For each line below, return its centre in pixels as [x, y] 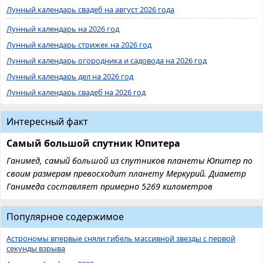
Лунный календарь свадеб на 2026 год [76, 92]
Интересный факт [47, 121]
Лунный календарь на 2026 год [63, 28]
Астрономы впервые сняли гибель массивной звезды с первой [121, 238]
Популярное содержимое [65, 216]
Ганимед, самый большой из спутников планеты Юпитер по [129, 160]
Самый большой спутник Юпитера [93, 143]
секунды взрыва [36, 248]
